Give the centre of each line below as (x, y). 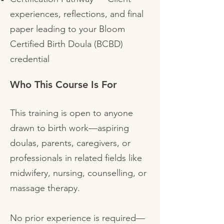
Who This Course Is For (63, 84)
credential (30, 59)
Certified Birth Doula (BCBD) (66, 44)
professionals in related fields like (76, 158)
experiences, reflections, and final (77, 14)
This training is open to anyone (71, 113)
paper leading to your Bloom (67, 29)
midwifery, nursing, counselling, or (78, 173)
